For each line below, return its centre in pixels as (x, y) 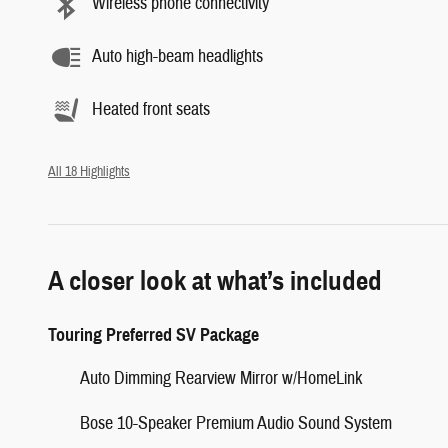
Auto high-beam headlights (177, 56)
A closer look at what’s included (215, 280)
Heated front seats (151, 109)
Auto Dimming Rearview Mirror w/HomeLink (221, 378)
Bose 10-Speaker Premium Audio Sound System (236, 423)
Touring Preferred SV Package (153, 334)
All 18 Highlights (89, 171)
